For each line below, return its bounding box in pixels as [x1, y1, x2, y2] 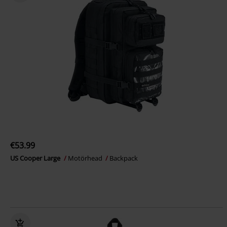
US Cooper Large [10, 154, 62, 163]
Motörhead [68, 154, 104, 163]
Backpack [109, 154, 138, 163]
